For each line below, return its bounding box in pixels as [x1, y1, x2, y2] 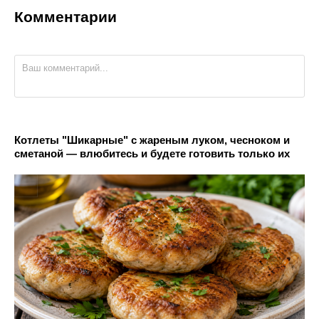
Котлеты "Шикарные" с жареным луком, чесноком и [14, 133, 290, 146]
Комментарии [14, 8, 117, 25]
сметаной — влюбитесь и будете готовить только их [14, 147, 290, 159]
